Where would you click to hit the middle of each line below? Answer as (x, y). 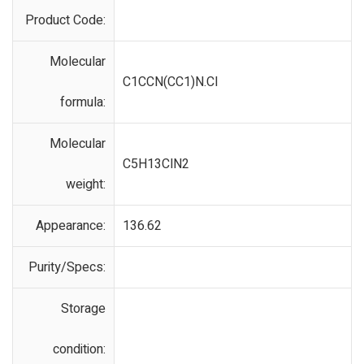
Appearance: (71, 226)
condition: (79, 349)
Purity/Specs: (67, 267)
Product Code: (65, 20)
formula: (83, 102)
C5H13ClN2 (156, 164)
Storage (83, 309)
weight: (86, 184)
